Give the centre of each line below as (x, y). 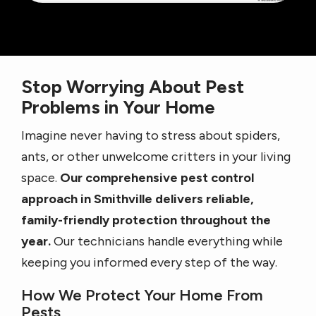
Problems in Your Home (118, 108)
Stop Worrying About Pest (133, 87)
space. (41, 178)
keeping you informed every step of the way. (149, 263)
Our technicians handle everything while (168, 242)
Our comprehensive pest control (157, 178)
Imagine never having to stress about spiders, (151, 136)
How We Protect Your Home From (142, 296)
